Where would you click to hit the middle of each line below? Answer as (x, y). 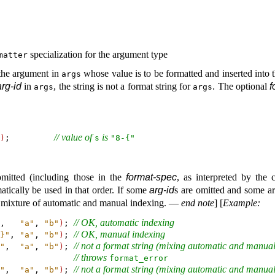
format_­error (138, 258)
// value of (74, 137)
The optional (244, 86)
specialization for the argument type (98, 55)
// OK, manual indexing (119, 234)
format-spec (151, 177)
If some (133, 190)
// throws (91, 257)
